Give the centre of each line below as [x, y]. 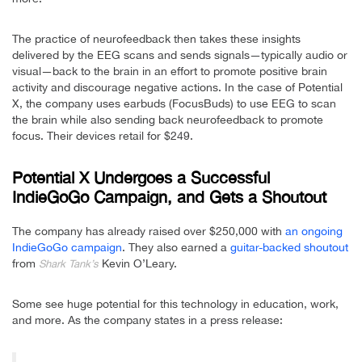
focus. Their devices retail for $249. [103, 136]
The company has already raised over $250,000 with [149, 232]
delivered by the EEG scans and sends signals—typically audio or [180, 55]
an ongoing [314, 232]
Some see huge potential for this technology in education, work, [175, 304]
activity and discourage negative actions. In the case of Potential [177, 88]
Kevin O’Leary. [139, 264]
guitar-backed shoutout [289, 248]
